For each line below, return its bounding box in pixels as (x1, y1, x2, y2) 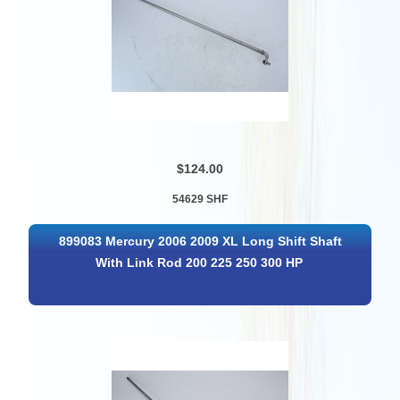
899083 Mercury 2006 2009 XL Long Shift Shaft (59, 235, 343, 249)
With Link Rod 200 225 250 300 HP (95, 256, 303, 271)
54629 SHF (171, 192, 228, 205)
